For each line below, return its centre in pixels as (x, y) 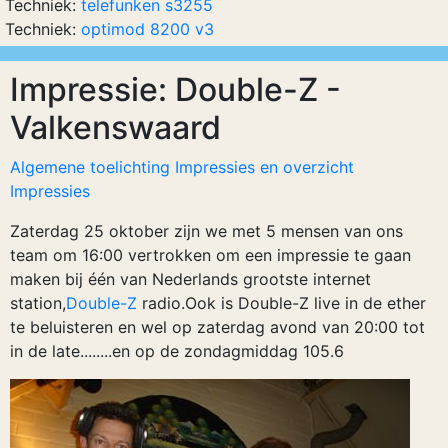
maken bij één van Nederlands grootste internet (190, 279)
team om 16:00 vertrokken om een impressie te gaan (210, 255)
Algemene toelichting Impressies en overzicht (182, 167)
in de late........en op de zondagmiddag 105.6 (177, 351)
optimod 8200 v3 (147, 29)
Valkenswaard (115, 127)
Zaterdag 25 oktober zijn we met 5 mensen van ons (206, 231)
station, (38, 303)
